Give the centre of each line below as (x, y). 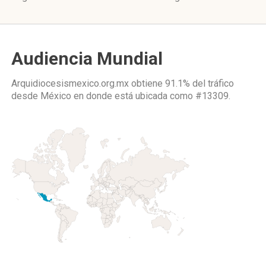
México (56, 96)
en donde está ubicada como (133, 96)
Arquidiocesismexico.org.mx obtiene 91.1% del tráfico (123, 83)
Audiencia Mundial (87, 58)
